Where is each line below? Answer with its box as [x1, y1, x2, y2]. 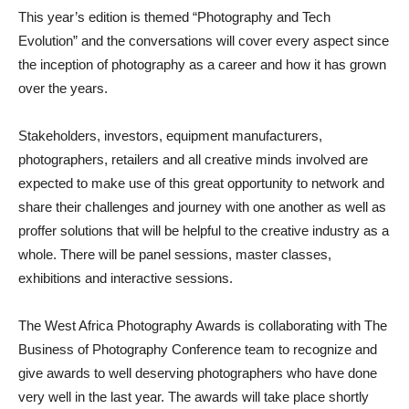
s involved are [285, 152, 368, 167]
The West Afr [18, 318, 96, 333]
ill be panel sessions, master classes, [109, 246, 331, 262]
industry [312, 223, 360, 238]
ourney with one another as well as [181, 199, 386, 215]
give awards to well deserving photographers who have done [18, 365, 377, 381]
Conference [172, 341, 245, 357]
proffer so [18, 223, 75, 238]
